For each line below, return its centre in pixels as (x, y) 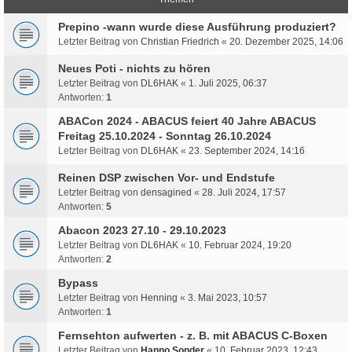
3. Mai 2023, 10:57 (227, 297)
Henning (159, 297)
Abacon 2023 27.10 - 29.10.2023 (142, 230)
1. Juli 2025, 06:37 (228, 83)
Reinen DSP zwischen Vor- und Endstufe (167, 177)
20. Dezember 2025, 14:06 (286, 41)
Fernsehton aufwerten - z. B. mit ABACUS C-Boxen (193, 335)
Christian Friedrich (180, 41)
